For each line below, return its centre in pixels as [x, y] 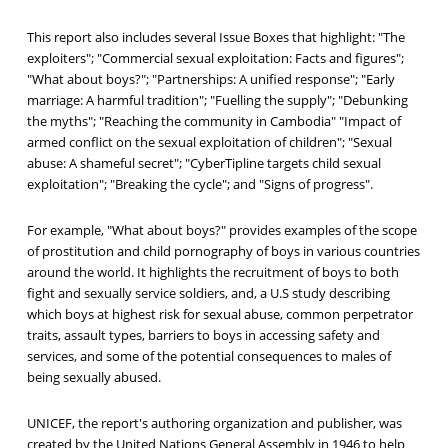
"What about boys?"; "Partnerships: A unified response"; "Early [210, 79]
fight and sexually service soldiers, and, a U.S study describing [208, 293]
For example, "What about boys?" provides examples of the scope [221, 230]
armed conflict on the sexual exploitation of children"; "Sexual [209, 142]
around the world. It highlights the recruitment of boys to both [212, 272]
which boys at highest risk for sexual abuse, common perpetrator [219, 314]
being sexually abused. [93, 377]
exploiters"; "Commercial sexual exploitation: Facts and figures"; [215, 58]
